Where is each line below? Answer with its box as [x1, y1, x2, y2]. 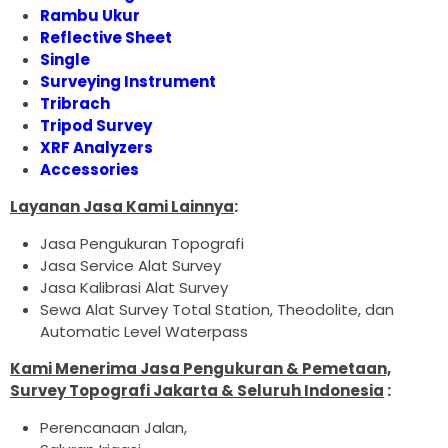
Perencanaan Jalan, [40, 417, 187, 439]
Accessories [40, 159, 139, 181]
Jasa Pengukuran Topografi [40, 233, 244, 255]
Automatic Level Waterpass [40, 321, 248, 343]
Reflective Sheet [40, 27, 172, 49]
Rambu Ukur [40, 5, 140, 27]
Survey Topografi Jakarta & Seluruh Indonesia [10, 380, 384, 402]
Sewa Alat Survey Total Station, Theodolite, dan [40, 299, 394, 321]
